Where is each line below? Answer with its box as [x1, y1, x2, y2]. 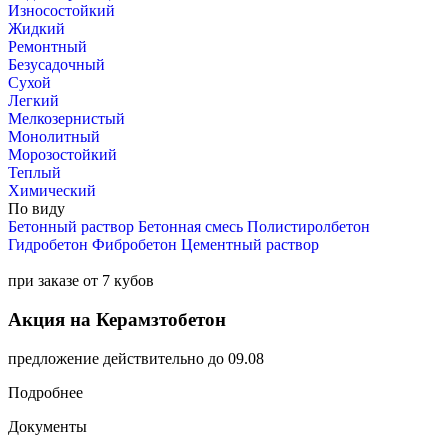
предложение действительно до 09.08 [8, 349, 264, 367]
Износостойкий [8, 2, 115, 20]
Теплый [8, 164, 61, 182]
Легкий [8, 92, 59, 110]
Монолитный [8, 128, 100, 146]
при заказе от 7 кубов [8, 272, 154, 290]
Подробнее [8, 383, 83, 401]
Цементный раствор [181, 236, 319, 254]
